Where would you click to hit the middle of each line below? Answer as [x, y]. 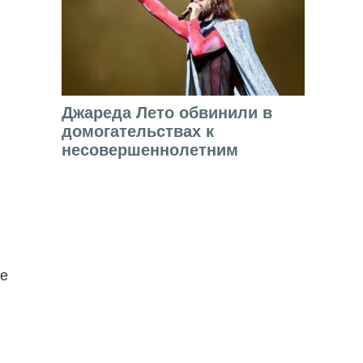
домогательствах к [138, 132]
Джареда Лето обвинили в [167, 113]
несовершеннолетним [150, 150]
